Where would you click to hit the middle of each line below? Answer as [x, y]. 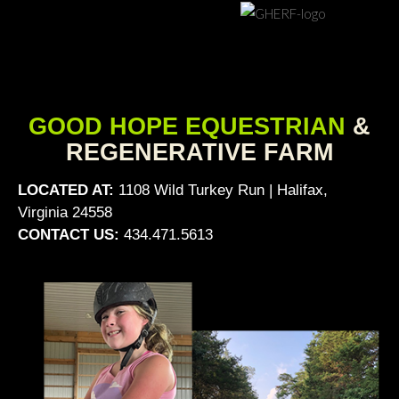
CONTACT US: [71, 235]
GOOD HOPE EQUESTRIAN [187, 126]
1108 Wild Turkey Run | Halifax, [223, 190]
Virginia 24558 [65, 212]
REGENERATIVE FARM [199, 152]
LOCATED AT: [68, 190]
